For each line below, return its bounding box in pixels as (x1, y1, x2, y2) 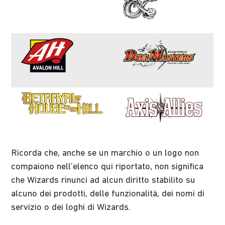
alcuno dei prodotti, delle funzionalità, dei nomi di (11, 189, 205, 199)
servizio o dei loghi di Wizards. (11, 202, 131, 212)
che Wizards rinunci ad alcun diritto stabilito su (11, 175, 196, 185)
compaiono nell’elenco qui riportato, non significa (11, 162, 204, 172)
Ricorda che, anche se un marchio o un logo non (11, 148, 199, 158)
